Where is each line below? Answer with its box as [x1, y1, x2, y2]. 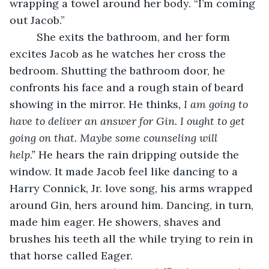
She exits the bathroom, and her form [22, 29, 233, 44]
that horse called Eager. [10, 248, 142, 262]
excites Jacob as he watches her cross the [10, 46, 229, 61]
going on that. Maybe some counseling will [10, 130, 220, 145]
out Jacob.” [10, 13, 65, 27]
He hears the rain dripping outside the [35, 147, 242, 162]
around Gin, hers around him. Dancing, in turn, [10, 198, 256, 212]
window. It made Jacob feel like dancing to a [10, 164, 241, 178]
